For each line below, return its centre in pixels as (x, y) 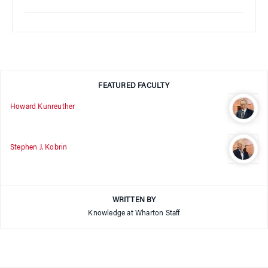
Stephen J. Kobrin (39, 147)
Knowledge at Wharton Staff (134, 214)
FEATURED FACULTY (134, 86)
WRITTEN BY (134, 201)
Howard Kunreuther (43, 107)
